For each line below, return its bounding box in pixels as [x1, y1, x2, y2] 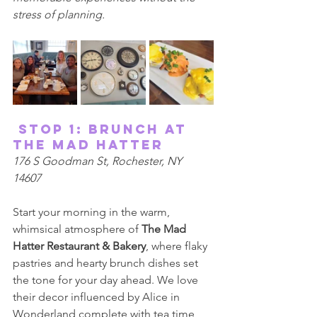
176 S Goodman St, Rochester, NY [13, 154, 185, 168]
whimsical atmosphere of [13, 222, 142, 236]
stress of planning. [13, 8, 108, 21]
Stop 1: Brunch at [13, 121, 192, 137]
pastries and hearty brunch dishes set [13, 256, 201, 270]
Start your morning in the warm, [13, 205, 173, 219]
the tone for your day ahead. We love [13, 273, 201, 287]
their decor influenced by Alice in [13, 290, 183, 304]
